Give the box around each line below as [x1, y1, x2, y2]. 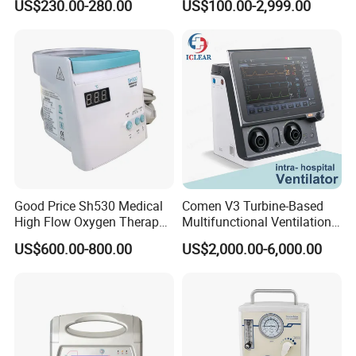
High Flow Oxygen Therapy [14, 213, 166, 231]
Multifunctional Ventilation [181, 213, 331, 231]
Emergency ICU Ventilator [181, 229, 323, 247]
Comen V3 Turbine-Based [181, 197, 323, 215]
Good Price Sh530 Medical [14, 197, 164, 215]
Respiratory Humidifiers [14, 229, 146, 247]
